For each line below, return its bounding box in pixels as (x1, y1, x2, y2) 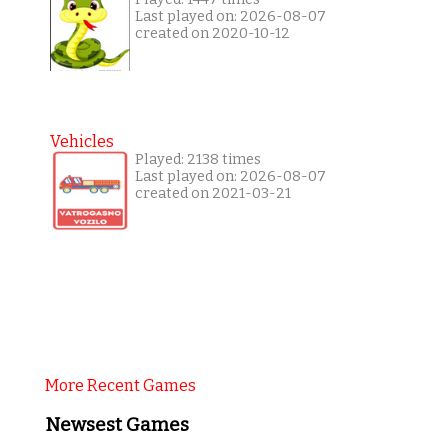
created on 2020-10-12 (134, 25, 290, 43)
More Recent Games (44, 376, 196, 396)
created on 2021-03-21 (134, 185, 291, 203)
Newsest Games (44, 414, 189, 437)
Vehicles (49, 132, 114, 152)
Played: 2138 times (134, 151, 261, 169)
